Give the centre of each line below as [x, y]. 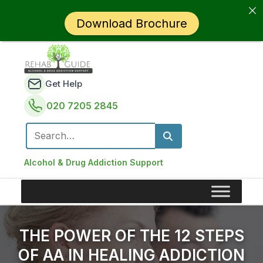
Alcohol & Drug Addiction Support [94, 162]
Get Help [64, 84]
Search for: [51, 142]
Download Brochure [131, 23]
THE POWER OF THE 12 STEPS [131, 236]
